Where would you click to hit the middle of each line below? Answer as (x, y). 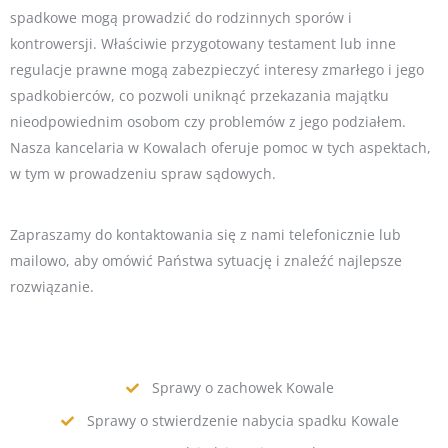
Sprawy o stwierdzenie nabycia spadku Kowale (242, 421)
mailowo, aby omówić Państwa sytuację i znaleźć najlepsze (206, 261)
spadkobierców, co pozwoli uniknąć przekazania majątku (199, 96)
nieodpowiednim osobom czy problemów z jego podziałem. (208, 122)
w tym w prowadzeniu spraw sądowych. (143, 174)
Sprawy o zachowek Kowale (242, 388)
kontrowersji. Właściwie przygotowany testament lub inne (203, 44)
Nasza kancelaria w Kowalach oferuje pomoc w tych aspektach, (220, 148)
